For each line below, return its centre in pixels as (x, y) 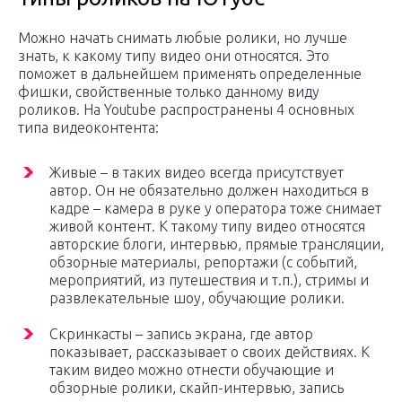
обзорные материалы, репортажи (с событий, (203, 262)
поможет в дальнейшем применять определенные (190, 74)
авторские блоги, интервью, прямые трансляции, (217, 245)
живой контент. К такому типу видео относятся (207, 227)
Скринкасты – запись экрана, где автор (181, 334)
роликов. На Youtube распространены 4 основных (186, 110)
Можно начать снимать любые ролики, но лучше (183, 38)
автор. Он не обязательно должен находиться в (209, 191)
